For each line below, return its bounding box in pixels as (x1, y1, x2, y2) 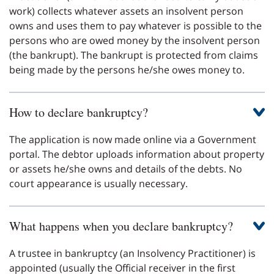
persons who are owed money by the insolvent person (9, 33, 260, 47)
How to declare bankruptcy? (9, 103, 148, 120)
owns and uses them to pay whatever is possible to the (9, 18, 262, 32)
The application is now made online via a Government (9, 132, 256, 146)
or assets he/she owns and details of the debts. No (9, 161, 242, 176)
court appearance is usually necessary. (9, 176, 188, 190)
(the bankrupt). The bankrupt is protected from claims (9, 48, 258, 62)
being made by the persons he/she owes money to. (9, 62, 245, 76)
